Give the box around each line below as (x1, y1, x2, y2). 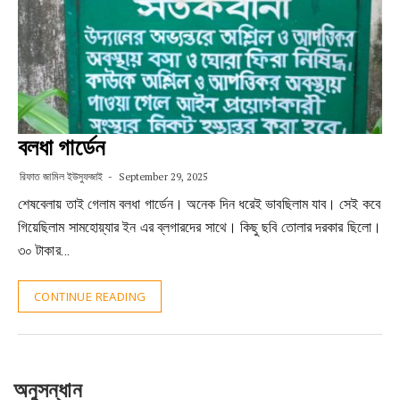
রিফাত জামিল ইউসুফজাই (20, 170, 104, 183)
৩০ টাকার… (18, 242, 70, 259)
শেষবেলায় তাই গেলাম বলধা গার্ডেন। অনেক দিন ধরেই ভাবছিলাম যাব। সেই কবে (18, 196, 380, 212)
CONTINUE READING (34, 288, 146, 304)
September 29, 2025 (115, 171, 209, 183)
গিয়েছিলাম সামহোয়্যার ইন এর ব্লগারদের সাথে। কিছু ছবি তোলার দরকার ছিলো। (18, 219, 381, 236)
